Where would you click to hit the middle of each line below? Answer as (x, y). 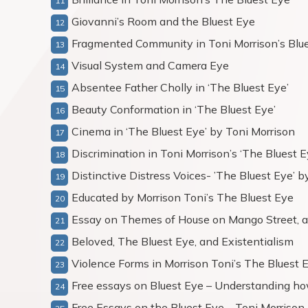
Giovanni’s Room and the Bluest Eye (163, 21)
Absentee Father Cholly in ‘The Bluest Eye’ (180, 87)
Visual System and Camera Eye (150, 65)
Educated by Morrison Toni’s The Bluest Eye (183, 197)
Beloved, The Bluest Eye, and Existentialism (183, 241)
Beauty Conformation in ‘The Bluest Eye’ (174, 109)
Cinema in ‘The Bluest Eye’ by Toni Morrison (183, 131)
